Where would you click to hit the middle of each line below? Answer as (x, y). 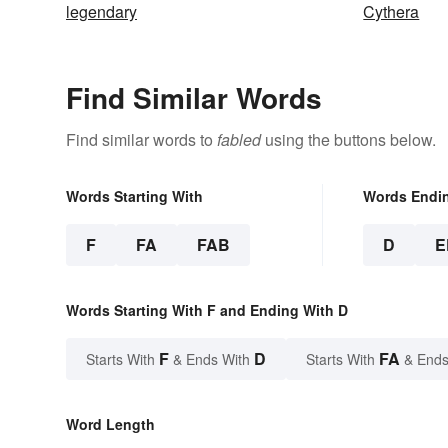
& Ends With (211, 359)
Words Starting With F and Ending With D (207, 310)
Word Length (110, 424)
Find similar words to (141, 140)
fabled (239, 140)
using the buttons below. (348, 140)
